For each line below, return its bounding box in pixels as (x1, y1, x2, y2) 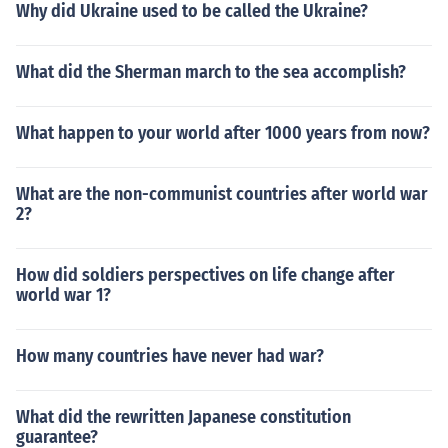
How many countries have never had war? (16, 345, 324, 367)
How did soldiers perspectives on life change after (16, 264, 395, 286)
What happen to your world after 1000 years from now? (16, 122, 430, 144)
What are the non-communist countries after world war (16, 183, 428, 205)
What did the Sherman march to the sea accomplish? (16, 61, 406, 83)
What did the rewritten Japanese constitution (16, 406, 351, 428)
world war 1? (16, 284, 111, 306)
